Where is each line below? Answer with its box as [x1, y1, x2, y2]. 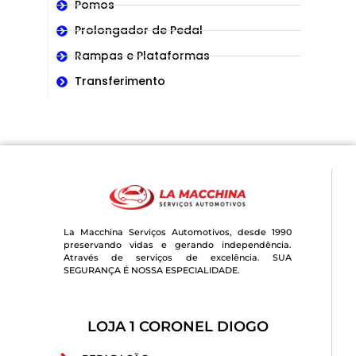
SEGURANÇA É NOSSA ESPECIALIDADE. [64, 264, 240, 276]
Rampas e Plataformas [74, 48, 210, 64]
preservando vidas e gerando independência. [64, 238, 292, 250]
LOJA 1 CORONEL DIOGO [87, 318, 269, 336]
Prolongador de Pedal [74, 22, 203, 38]
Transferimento [74, 73, 165, 89]
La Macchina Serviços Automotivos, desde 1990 [64, 226, 292, 238]
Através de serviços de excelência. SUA [64, 251, 292, 263]
